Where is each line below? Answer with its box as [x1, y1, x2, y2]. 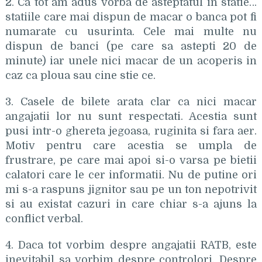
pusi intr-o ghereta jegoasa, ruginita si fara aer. [5, 125, 257, 137]
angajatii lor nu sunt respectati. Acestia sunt [5, 111, 257, 122]
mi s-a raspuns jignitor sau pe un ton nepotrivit [5, 184, 257, 195]
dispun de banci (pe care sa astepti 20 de [5, 40, 257, 52]
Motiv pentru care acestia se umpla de [5, 140, 257, 151]
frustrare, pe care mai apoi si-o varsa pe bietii [5, 154, 257, 166]
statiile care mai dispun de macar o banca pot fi [5, 11, 257, 23]
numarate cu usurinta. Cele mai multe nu [5, 26, 257, 37]
